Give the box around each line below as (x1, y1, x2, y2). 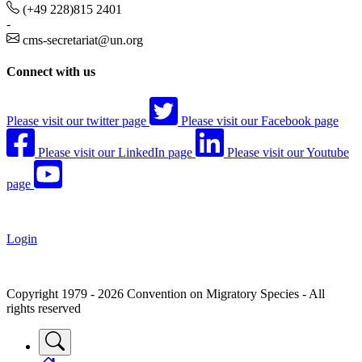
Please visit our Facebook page (181, 113, 339, 128)
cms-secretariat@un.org (23, 33, 143, 48)
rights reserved (6, 301, 81, 315)
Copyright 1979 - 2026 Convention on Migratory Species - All (6, 286, 325, 301)
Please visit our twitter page (6, 113, 146, 128)
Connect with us (6, 65, 95, 79)
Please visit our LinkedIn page (38, 145, 192, 159)
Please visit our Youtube (227, 145, 349, 159)
